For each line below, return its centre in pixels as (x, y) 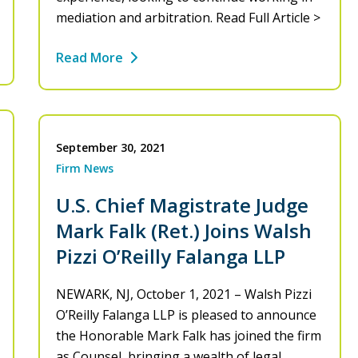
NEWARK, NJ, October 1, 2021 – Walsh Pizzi (184, 294)
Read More (89, 58)
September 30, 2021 (111, 148)
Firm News (85, 169)
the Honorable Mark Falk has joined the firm (189, 336)
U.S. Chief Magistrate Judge (182, 205)
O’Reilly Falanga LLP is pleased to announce (186, 315)
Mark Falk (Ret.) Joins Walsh (184, 231)
